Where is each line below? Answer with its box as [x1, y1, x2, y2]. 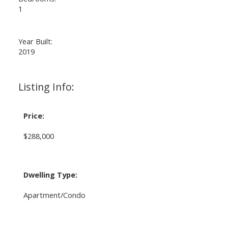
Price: [23, 110, 44, 121]
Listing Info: [18, 79, 74, 94]
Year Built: [18, 36, 52, 46]
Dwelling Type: [23, 169, 77, 180]
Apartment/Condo [23, 189, 85, 200]
